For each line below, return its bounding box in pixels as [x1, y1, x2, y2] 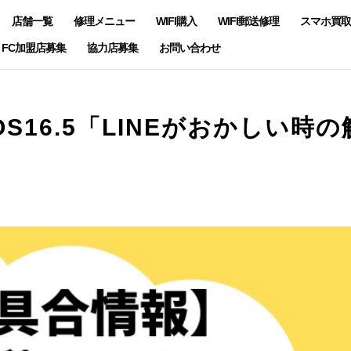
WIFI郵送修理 [218, 15, 279, 27]
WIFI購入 [156, 15, 197, 27]
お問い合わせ [159, 42, 220, 54]
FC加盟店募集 [2, 42, 66, 54]
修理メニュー [74, 15, 135, 27]
